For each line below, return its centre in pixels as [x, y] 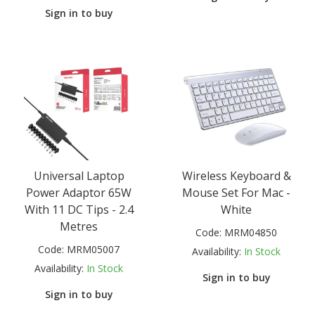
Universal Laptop [79, 176]
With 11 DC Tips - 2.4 [79, 210]
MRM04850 [251, 233]
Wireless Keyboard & [236, 176]
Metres [79, 227]
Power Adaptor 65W [79, 193]
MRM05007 [93, 250]
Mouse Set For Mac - [236, 193]
